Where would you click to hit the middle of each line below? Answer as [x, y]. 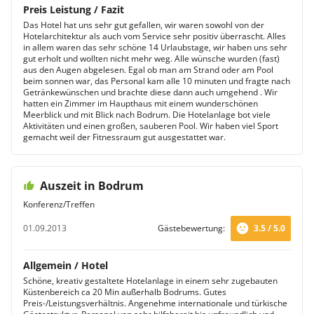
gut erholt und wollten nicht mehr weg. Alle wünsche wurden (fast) [151, 59]
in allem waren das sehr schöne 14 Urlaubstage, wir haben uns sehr [155, 47]
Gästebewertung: [191, 228]
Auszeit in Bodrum [92, 186]
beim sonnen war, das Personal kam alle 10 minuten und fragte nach [157, 81]
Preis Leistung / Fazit [74, 9]
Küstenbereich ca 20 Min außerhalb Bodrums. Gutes [125, 292]
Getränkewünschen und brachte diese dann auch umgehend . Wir [150, 92]
